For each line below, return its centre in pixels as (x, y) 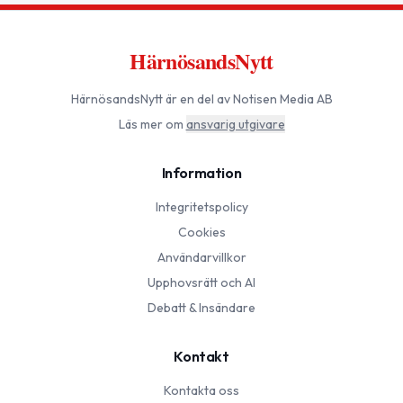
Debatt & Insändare (201, 308)
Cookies (201, 233)
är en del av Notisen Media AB (247, 99)
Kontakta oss (201, 391)
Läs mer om (151, 125)
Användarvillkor (201, 258)
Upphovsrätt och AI (201, 283)
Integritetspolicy (201, 207)
